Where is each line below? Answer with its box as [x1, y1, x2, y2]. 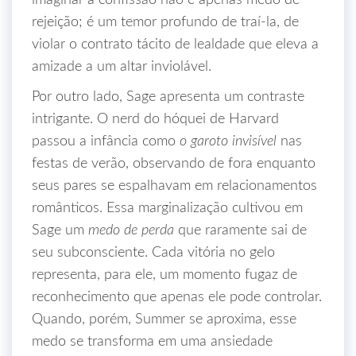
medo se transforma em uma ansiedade [32, 335, 273, 349]
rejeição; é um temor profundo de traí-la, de [32, 15, 299, 29]
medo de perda [88, 223, 174, 238]
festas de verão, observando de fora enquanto [32, 157, 315, 171]
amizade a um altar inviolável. [32, 60, 211, 74]
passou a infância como [32, 134, 180, 149]
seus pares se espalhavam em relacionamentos [32, 179, 317, 193]
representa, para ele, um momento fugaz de [32, 268, 297, 282]
